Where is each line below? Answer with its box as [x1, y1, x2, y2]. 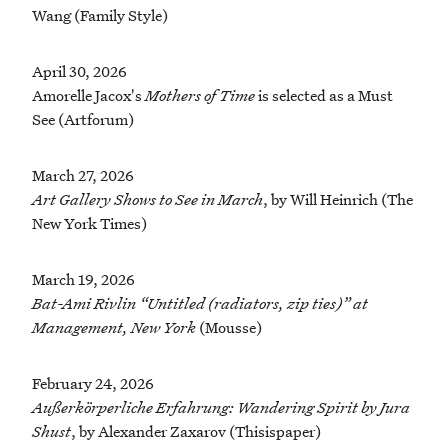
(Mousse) [196, 317, 262, 338]
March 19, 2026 [32, 269, 135, 290]
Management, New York [32, 317, 196, 338]
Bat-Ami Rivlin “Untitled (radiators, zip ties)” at [32, 293, 368, 314]
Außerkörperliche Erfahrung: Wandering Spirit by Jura [32, 397, 410, 418]
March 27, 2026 [32, 165, 134, 186]
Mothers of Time [145, 85, 255, 106]
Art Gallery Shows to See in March [32, 189, 263, 210]
